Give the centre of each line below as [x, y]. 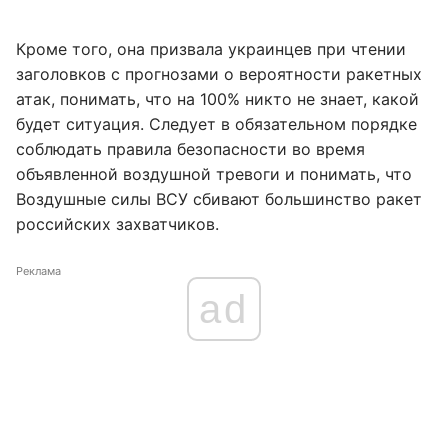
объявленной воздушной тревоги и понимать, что [214, 174]
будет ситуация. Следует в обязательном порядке [216, 124]
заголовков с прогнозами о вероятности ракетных [219, 74]
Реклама [38, 271]
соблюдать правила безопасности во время [190, 149]
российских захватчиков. [117, 224]
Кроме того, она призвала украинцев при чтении [211, 49]
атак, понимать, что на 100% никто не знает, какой [217, 99]
